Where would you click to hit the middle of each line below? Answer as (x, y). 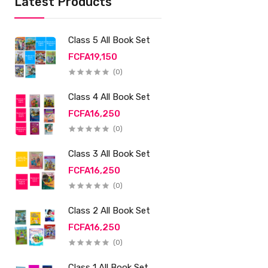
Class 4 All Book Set (109, 97)
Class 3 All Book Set (109, 154)
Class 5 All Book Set (109, 40)
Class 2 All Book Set (109, 211)
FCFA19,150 (93, 57)
